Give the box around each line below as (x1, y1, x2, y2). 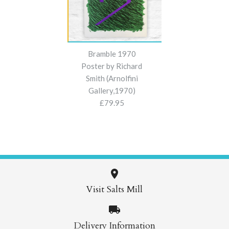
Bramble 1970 (87, 49, 136, 58)
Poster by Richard (81, 61, 143, 71)
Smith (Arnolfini (85, 73, 138, 83)
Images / (79, 194, 110, 203)
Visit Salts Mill (86, 184, 143, 196)
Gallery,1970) (88, 85, 135, 95)
